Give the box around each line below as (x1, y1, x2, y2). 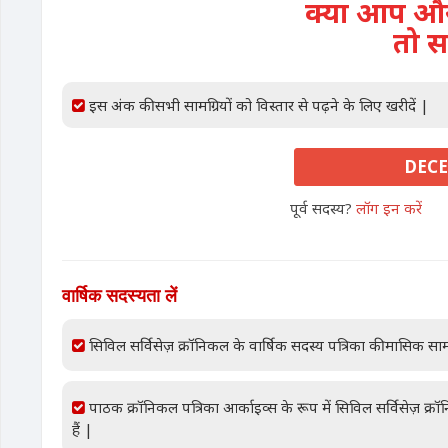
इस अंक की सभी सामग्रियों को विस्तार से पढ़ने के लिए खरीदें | (85, 95, 429, 115)
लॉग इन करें (356, 198, 423, 218)
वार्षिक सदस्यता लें (62, 283, 177, 307)
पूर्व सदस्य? (290, 198, 357, 218)
